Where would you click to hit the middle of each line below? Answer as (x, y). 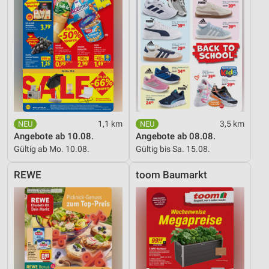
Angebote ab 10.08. (54, 137)
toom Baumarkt (171, 175)
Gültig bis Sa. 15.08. (173, 149)
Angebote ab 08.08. (176, 137)
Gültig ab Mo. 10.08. (52, 149)
